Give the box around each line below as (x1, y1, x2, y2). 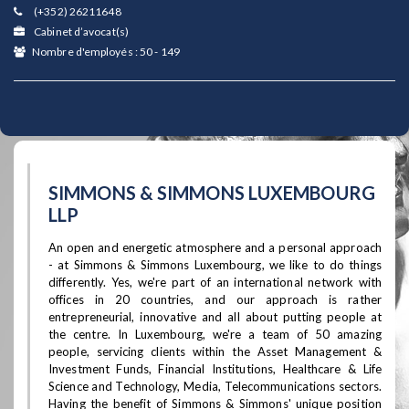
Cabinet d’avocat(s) (32, 25, 129, 38)
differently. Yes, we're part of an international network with (48, 275, 382, 289)
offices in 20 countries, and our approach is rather (48, 292, 382, 307)
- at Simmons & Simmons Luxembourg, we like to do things (48, 257, 382, 272)
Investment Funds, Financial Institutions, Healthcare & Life (48, 362, 382, 376)
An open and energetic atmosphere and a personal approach (48, 240, 382, 255)
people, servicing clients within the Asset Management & (48, 344, 382, 359)
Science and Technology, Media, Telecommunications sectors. (48, 379, 382, 393)
